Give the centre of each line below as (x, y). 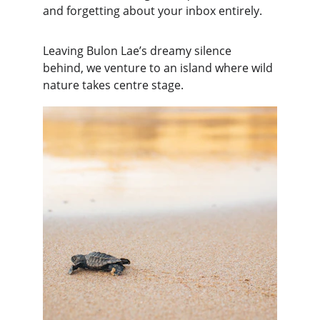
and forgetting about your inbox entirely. (152, 11)
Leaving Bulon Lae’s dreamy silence (139, 51)
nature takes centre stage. (113, 85)
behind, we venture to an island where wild (159, 68)
